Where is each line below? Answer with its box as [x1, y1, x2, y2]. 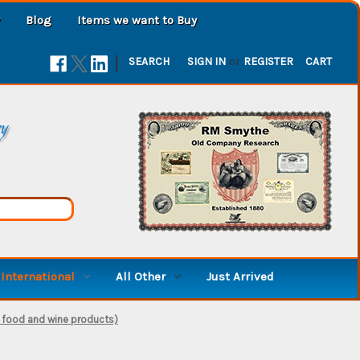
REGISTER [243, 54, 294, 68]
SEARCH [129, 54, 170, 68]
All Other [115, 268, 166, 284]
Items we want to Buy [77, 12, 197, 27]
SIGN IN [187, 54, 227, 68]
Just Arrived [206, 268, 274, 284]
